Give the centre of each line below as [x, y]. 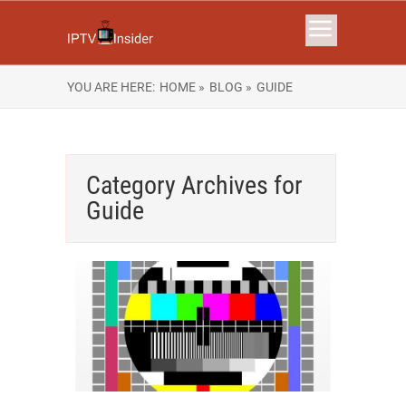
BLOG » [231, 87]
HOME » [182, 87]
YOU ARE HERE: [111, 87]
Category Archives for [194, 185]
